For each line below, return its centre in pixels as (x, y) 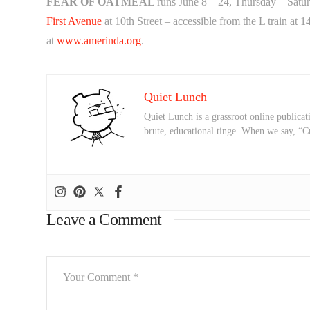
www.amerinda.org (99, 40)
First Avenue (74, 21)
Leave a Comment (104, 219)
